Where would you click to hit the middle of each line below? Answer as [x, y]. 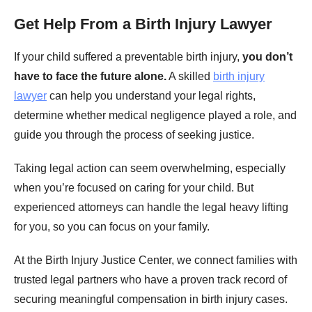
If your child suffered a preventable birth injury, [128, 57]
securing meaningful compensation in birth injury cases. [151, 299]
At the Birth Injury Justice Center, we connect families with [156, 260]
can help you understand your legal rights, [151, 96]
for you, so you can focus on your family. [112, 227]
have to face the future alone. [90, 77]
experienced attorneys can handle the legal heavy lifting [151, 208]
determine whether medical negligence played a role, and [155, 116]
